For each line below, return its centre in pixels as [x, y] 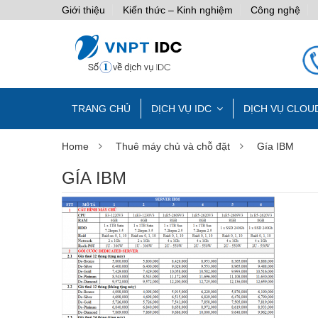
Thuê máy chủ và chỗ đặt [173, 147]
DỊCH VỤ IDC [181, 109]
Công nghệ [275, 10]
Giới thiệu [83, 10]
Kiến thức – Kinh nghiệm [178, 10]
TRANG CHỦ [101, 109]
